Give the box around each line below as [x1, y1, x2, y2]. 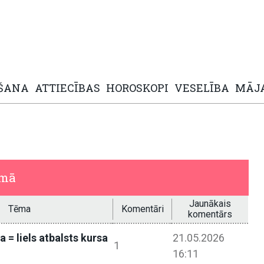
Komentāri [121, 203, 164, 215]
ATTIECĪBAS [35, 81, 100, 95]
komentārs [188, 209, 233, 220]
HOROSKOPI [106, 81, 169, 95]
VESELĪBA [174, 81, 229, 95]
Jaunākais [189, 198, 232, 210]
